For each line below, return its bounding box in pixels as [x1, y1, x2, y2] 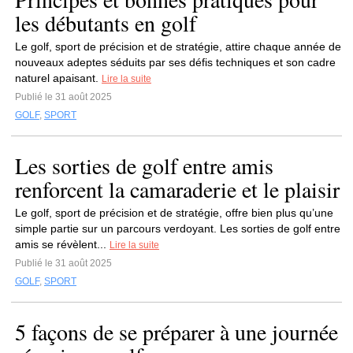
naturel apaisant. [15, 72, 102, 84]
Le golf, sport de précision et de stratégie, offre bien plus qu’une [15, 206, 333, 219]
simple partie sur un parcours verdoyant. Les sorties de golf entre [15, 222, 340, 235]
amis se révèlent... [15, 238, 110, 251]
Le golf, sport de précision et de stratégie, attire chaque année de [15, 40, 341, 53]
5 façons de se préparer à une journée [15, 317, 338, 347]
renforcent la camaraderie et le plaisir [15, 174, 340, 204]
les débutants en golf [15, 8, 196, 38]
